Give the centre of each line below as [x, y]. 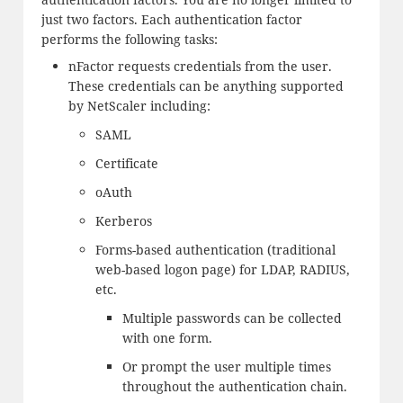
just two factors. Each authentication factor [171, 19]
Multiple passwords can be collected [232, 318]
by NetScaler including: [139, 105]
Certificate [126, 163]
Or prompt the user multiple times [226, 366]
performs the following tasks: [129, 39]
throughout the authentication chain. [234, 386]
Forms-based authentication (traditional [215, 249]
